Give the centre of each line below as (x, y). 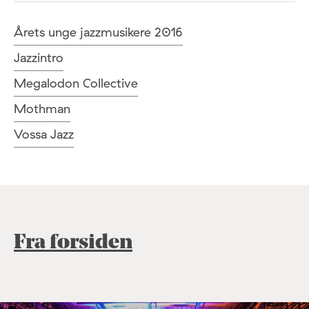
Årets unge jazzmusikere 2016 (98, 32)
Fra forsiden (73, 243)
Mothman (42, 109)
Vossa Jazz (44, 134)
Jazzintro (39, 58)
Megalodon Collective (76, 83)
